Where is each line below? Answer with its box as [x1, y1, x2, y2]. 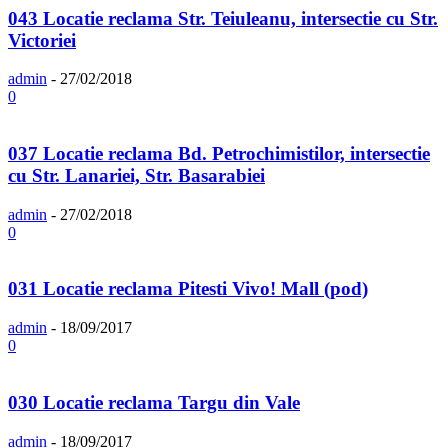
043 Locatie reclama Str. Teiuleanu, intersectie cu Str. [8, 7, 438, 29]
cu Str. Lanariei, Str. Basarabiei [8, 165, 265, 187]
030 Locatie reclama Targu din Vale [8, 391, 300, 413]
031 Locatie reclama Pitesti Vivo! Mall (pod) [8, 278, 368, 300]
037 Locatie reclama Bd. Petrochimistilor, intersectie [8, 143, 430, 165]
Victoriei [8, 29, 76, 51]
